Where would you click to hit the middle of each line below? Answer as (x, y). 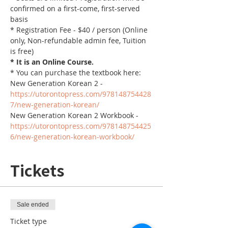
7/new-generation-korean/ (55, 105)
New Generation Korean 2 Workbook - (75, 115)
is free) (22, 51)
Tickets (37, 170)
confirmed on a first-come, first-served (76, 8)
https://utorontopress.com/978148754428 (81, 94)
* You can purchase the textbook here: (76, 73)
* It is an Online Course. (53, 62)
